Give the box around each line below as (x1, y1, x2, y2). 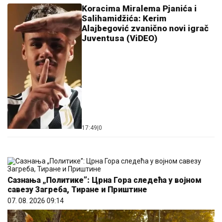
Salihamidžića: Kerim (82, 13, 166, 24)
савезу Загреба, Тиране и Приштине (7, 185, 147, 195)
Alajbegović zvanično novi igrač (82, 23, 209, 34)
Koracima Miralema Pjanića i (82, 3, 197, 14)
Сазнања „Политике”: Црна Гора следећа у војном (7, 175, 202, 185)
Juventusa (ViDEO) (82, 33, 158, 44)
